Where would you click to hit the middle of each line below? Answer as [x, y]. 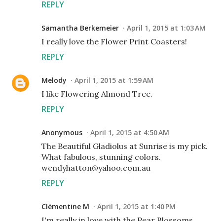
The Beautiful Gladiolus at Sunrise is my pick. [125, 146]
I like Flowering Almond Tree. [97, 94]
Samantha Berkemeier [80, 28]
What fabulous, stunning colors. [101, 157]
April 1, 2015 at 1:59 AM [114, 80]
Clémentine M [65, 207]
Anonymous [62, 133]
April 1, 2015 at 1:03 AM [166, 28]
